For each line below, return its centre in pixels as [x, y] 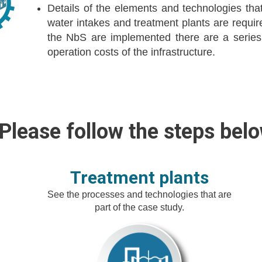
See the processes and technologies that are [140, 194]
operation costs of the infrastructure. [131, 52]
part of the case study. [140, 207]
